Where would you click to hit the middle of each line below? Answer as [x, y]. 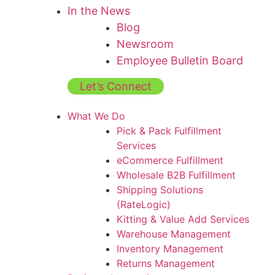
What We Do [96, 116]
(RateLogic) [144, 204]
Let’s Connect [116, 86]
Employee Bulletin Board [180, 60]
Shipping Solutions [160, 190]
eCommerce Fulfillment [170, 160]
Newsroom [145, 44]
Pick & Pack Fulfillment [169, 131]
